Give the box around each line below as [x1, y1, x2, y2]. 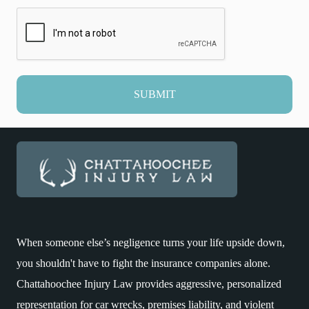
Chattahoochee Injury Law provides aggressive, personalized [17, 277, 281, 290]
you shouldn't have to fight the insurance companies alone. [17, 257, 270, 269]
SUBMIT [133, 88, 176, 101]
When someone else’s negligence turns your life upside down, [17, 236, 285, 248]
